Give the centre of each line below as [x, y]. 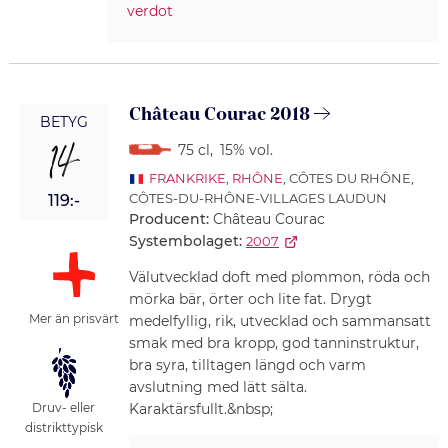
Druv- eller [64, 408]
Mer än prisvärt [73, 319]
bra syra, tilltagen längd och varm [247, 365]
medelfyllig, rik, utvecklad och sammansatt [279, 321]
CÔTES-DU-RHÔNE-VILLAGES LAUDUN [257, 198]
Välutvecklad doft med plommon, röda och [279, 277]
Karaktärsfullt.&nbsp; [200, 409]
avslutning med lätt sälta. [217, 387]
